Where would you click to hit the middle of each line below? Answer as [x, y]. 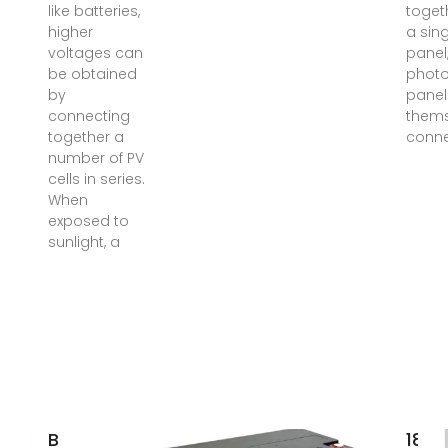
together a [85, 137]
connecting [88, 116]
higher [70, 32]
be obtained [92, 74]
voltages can [95, 53]
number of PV [95, 158]
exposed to [88, 221]
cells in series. [96, 179]
